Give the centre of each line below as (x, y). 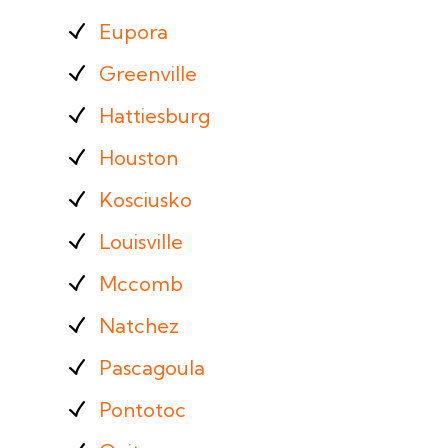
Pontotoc (142, 409)
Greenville (147, 73)
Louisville (140, 241)
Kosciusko (145, 199)
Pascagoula (151, 367)
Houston (138, 157)
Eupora (133, 31)
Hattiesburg (154, 115)
